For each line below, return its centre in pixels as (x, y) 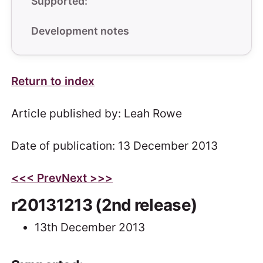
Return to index (53, 81)
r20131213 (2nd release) (104, 205)
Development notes (80, 31)
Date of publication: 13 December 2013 (115, 146)
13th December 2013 (90, 227)
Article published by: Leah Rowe (97, 114)
